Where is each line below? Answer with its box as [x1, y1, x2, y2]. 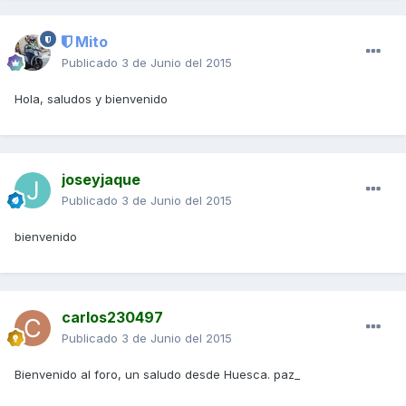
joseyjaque [62, 170, 140, 189]
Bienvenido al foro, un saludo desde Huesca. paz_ [14, 367, 300, 382]
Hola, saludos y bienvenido [14, 92, 168, 107]
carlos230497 [62, 308, 163, 327]
